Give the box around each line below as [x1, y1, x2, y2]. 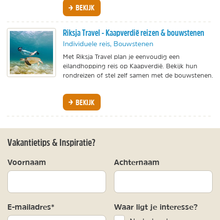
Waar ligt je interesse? [114, 201, 198, 212]
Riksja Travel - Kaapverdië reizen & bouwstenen [63, 27, 204, 38]
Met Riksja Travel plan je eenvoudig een [63, 53, 180, 60]
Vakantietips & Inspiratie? [7, 136, 95, 148]
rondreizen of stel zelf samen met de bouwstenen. [63, 72, 213, 79]
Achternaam [114, 157, 160, 167]
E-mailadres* [7, 201, 55, 212]
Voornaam [7, 157, 46, 167]
